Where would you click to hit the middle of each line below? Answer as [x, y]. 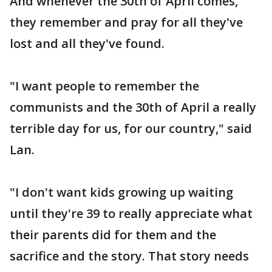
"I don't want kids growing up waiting [121, 192]
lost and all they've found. [87, 43]
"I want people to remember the [104, 86]
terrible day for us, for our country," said [131, 128]
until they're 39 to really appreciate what [131, 213]
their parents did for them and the [113, 235]
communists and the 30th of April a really [133, 107]
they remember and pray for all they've [126, 22]
